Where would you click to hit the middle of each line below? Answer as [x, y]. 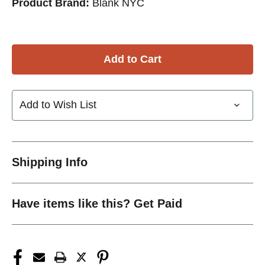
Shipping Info [50, 162]
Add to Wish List [58, 105]
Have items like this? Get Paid [97, 203]
